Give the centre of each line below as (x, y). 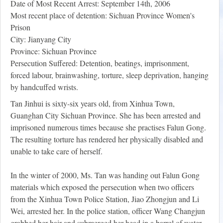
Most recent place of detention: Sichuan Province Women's (103, 15)
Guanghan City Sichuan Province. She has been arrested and (106, 115)
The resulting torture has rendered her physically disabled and (107, 139)
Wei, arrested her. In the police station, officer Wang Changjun (108, 211)
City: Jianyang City (41, 39)
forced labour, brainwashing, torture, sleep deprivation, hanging (110, 75)
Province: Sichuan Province (54, 51)
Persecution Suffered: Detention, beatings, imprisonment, (100, 63)
